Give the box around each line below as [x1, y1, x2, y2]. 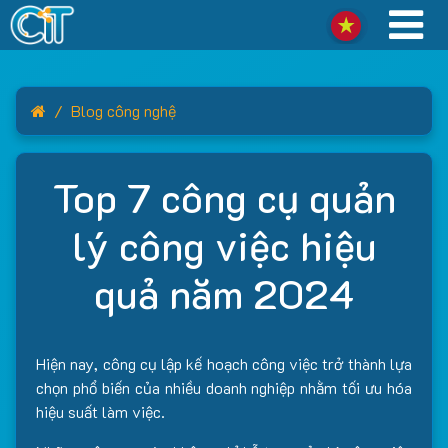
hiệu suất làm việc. [36, 401, 165, 422]
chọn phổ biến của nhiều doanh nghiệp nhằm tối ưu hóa [36, 377, 412, 398]
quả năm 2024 [94, 267, 354, 319]
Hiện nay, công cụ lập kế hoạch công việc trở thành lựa [36, 353, 412, 374]
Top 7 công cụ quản [52, 171, 396, 223]
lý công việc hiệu [71, 219, 377, 271]
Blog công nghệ [71, 100, 176, 121]
